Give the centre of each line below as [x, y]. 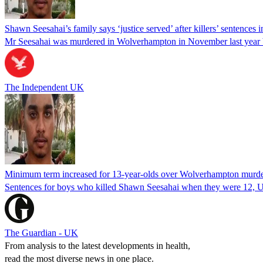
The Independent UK [44, 87]
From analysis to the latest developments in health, [97, 245]
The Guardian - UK [41, 232]
